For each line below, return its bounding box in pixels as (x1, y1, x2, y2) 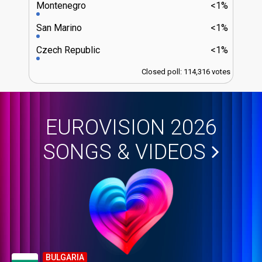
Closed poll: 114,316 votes (142, 67, 230, 76)
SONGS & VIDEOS (43, 139, 206, 164)
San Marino (36, 22, 82, 33)
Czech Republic (36, 44, 100, 56)
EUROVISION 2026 (45, 115, 217, 140)
